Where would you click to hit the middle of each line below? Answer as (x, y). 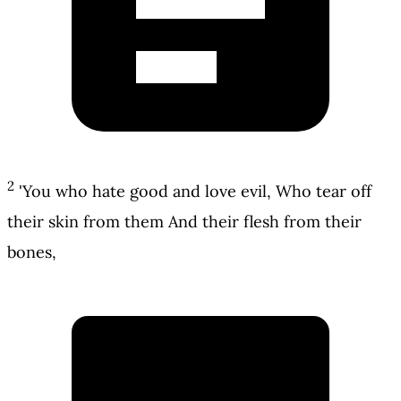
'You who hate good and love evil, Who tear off (195, 192)
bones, (32, 252)
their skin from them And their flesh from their (184, 222)
